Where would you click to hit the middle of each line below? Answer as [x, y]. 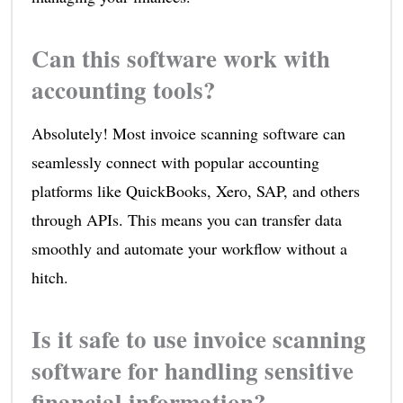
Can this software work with [180, 58]
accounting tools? [123, 89]
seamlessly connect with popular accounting [175, 161]
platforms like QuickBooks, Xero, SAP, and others [195, 190]
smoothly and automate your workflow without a [189, 248]
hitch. [49, 277]
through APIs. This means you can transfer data [186, 219]
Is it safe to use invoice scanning [198, 338]
